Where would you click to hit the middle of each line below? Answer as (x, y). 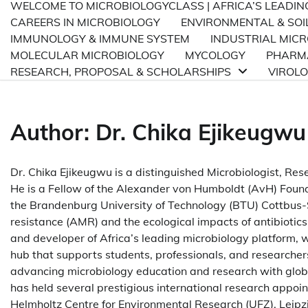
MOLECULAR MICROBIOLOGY (87, 55)
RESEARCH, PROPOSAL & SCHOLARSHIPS (121, 71)
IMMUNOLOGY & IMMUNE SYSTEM (100, 38)
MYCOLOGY (215, 55)
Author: (53, 132)
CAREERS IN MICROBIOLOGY (85, 22)
